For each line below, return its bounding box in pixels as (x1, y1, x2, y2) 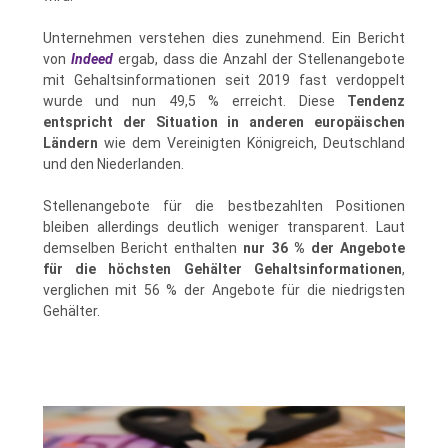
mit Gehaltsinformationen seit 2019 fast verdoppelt (42, 72, 406, 89)
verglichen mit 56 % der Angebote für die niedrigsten (42, 282, 406, 299)
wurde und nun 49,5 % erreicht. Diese (42, 93, 348, 110)
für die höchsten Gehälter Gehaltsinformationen (42, 261, 403, 278)
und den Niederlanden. (42, 156, 184, 173)
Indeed (70, 51, 113, 68)
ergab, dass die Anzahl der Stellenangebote (112, 51, 406, 68)
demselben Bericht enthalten (42, 240, 244, 257)
